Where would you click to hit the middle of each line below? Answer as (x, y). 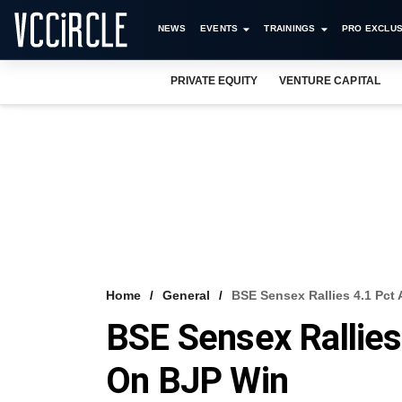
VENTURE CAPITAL (330, 81)
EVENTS (219, 28)
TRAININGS (290, 28)
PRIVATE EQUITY (214, 81)
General (186, 295)
